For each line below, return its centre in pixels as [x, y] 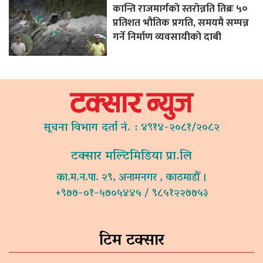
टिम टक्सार [131, 241]
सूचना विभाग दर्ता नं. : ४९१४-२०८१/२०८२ [131, 128]
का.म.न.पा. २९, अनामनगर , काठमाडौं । [131, 178]
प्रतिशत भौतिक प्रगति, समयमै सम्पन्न [181, 22]
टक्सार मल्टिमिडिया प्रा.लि [131, 156]
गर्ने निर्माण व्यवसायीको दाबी [167, 36]
